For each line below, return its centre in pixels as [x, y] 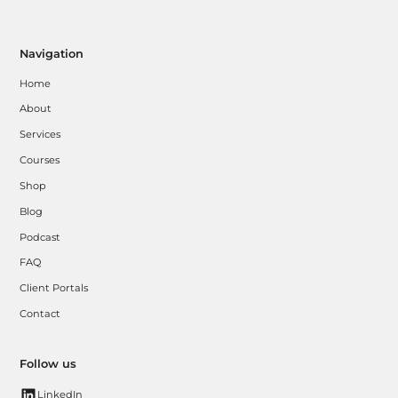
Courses [40, 160]
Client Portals [54, 288]
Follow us [48, 363]
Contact [40, 314]
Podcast [40, 237]
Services [40, 135]
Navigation [52, 53]
